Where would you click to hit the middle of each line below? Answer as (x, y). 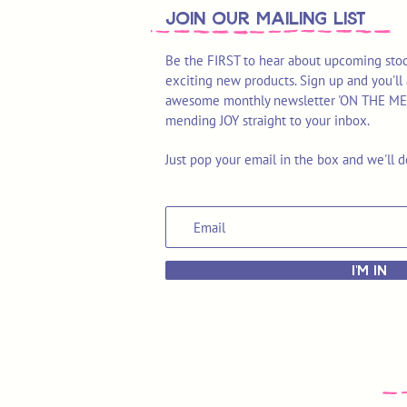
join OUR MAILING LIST (266, 18)
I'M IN (369, 270)
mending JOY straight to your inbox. (268, 121)
